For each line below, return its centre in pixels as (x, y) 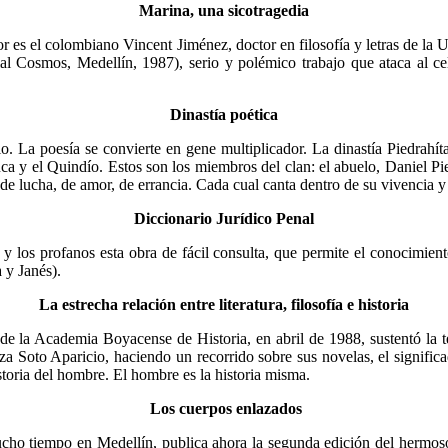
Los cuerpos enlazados (224, 408)
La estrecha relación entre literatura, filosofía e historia (224, 304)
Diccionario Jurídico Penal (224, 218)
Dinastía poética (224, 114)
